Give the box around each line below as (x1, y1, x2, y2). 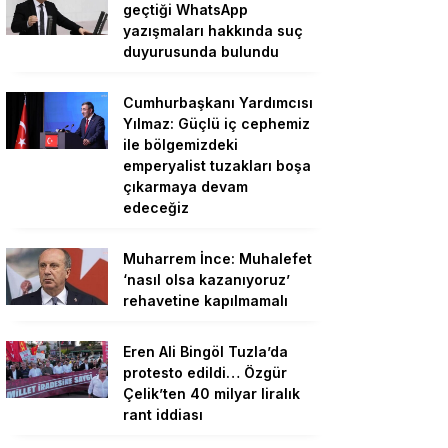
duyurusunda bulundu (123, 43, 279, 60)
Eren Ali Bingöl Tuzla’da (123, 343, 288, 360)
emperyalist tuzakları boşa (123, 157, 311, 174)
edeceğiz (123, 199, 189, 216)
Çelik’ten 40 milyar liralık (123, 385, 300, 402)
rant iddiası (123, 406, 203, 423)
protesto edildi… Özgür (123, 364, 287, 381)
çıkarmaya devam (123, 178, 248, 195)
